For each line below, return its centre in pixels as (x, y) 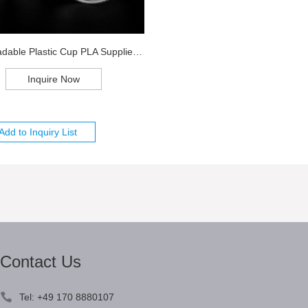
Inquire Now (53, 79)
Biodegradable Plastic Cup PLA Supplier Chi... (137, 51)
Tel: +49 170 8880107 (66, 297)
